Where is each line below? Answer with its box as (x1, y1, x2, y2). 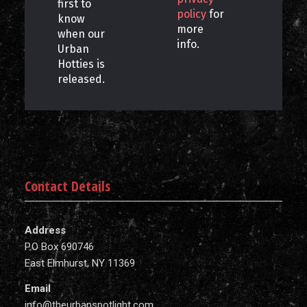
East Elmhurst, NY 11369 (24, 257, 135, 270)
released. (58, 73, 106, 86)
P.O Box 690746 (24, 241, 94, 254)
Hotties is (58, 58, 106, 71)
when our (58, 27, 106, 41)
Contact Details (24, 177, 110, 196)
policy (177, 8, 207, 21)
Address (24, 224, 66, 237)
